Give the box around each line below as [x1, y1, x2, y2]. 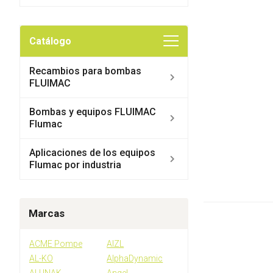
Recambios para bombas [29, 65, 141, 77]
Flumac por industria [29, 159, 121, 171]
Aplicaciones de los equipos [29, 147, 155, 158]
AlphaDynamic [107, 253, 163, 263]
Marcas [28, 207, 65, 219]
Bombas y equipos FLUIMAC [29, 106, 156, 118]
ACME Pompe [29, 239, 82, 249]
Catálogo [29, 35, 71, 47]
